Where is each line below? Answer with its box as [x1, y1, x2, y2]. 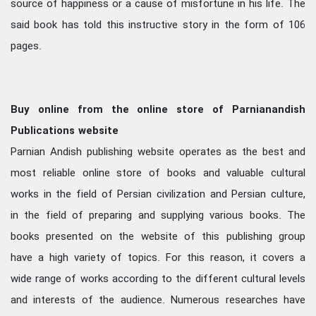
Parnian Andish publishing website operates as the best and [11, 143, 305, 161]
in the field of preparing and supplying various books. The [11, 207, 305, 224]
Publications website [11, 122, 119, 140]
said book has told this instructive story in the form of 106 [11, 16, 305, 34]
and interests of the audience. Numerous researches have [11, 291, 305, 309]
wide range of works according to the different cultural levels [11, 270, 305, 288]
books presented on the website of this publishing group [11, 228, 305, 245]
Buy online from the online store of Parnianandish [11, 101, 305, 119]
